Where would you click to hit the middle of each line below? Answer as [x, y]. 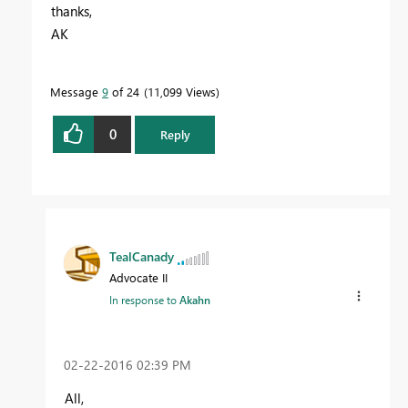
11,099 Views [182, 91]
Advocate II [138, 277]
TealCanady [142, 256]
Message [76, 91]
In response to [144, 299]
